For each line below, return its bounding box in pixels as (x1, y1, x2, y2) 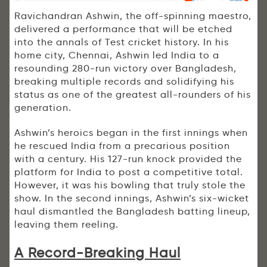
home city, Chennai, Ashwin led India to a (14, 49, 219, 61)
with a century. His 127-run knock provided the (14, 153, 242, 165)
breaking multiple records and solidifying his (14, 76, 234, 88)
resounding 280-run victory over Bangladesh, (14, 63, 237, 74)
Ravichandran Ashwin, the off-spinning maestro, (14, 10, 252, 22)
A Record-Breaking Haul (14, 244, 181, 262)
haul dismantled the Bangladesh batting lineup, (14, 206, 250, 218)
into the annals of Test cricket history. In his (14, 36, 229, 48)
